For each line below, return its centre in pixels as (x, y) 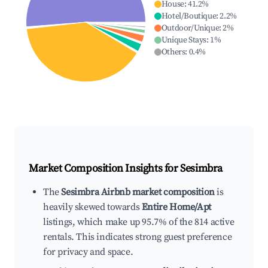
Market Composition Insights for (105, 169)
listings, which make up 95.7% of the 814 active (139, 222)
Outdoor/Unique (190, 28)
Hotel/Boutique (189, 16)
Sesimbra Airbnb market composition (138, 192)
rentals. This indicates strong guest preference (138, 237)
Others (173, 52)
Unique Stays (184, 40)
